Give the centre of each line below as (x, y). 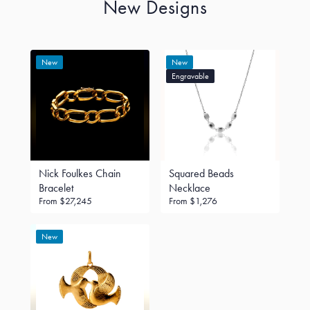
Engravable (190, 76)
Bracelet (56, 188)
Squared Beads (201, 173)
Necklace (190, 188)
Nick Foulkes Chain (80, 173)
